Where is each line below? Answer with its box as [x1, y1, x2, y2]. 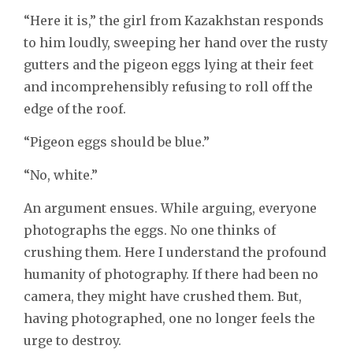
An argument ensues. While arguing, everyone [24, 199, 317, 216]
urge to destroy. [24, 332, 121, 348]
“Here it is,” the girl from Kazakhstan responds [24, 12, 324, 28]
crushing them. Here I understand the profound [24, 243, 326, 260]
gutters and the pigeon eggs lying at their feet [24, 56, 314, 72]
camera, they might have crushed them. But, [24, 288, 302, 304]
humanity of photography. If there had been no [24, 266, 318, 282]
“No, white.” [24, 166, 98, 183]
